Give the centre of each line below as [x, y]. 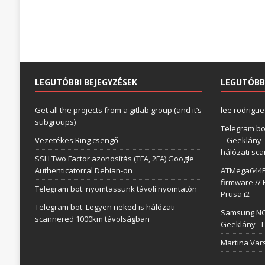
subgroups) [55, 122]
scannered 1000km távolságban [92, 219]
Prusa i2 [235, 194]
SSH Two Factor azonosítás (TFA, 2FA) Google [114, 159]
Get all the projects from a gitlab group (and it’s [118, 110]
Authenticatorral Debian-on [83, 170]
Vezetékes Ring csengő [76, 140]
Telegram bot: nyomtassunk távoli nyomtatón [116, 189]
